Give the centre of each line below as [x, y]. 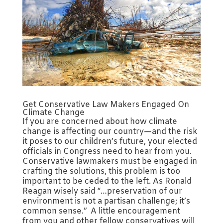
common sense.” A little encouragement [101, 212]
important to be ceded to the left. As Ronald [107, 182]
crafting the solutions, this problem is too [101, 172]
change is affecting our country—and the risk [110, 132]
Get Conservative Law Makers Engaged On [106, 105]
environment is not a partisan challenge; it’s [106, 202]
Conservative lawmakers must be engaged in [110, 162]
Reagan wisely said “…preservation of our [102, 192]
